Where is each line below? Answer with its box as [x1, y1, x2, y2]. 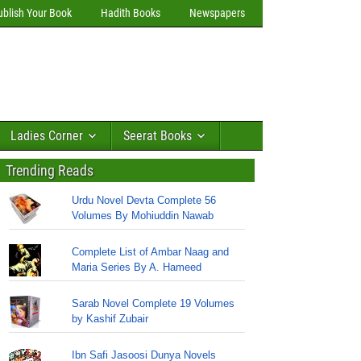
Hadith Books [101, 6, 160, 19]
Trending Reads [6, 162, 93, 179]
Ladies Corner [10, 128, 83, 143]
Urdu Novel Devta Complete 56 [71, 194, 216, 206]
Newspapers [189, 6, 245, 19]
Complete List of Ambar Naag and [71, 246, 229, 258]
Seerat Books [123, 128, 192, 143]
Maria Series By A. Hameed [71, 261, 201, 273]
